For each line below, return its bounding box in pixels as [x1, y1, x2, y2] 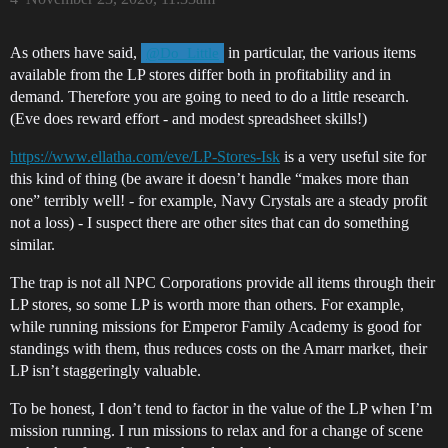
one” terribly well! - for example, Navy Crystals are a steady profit [10, 192, 427, 209]
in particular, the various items [224, 44, 417, 61]
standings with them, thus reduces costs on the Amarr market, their [10, 340, 427, 357]
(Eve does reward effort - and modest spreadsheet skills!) [10, 110, 367, 127]
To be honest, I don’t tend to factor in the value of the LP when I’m [10, 400, 432, 417]
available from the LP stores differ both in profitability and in [10, 66, 391, 83]
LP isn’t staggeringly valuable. [10, 362, 201, 379]
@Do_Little [146, 45, 220, 61]
